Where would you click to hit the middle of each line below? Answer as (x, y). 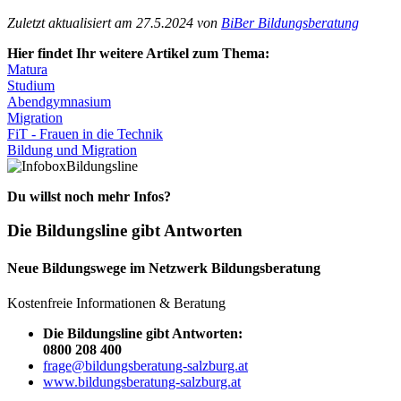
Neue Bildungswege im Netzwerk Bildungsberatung (164, 268)
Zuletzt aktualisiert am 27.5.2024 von (114, 22)
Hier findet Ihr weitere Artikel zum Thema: (138, 53)
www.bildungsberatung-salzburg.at (142, 381)
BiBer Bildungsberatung (290, 22)
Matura (27, 69)
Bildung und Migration (72, 149)
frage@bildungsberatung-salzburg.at (145, 365)
